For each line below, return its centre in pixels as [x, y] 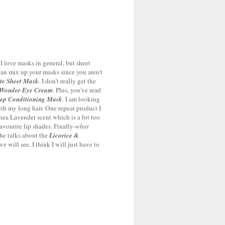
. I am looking [81, 99]
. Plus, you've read [77, 90]
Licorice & [64, 135]
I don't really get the [69, 81]
